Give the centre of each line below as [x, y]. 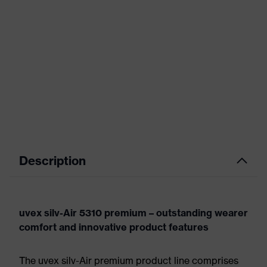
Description [52, 161]
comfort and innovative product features [114, 227]
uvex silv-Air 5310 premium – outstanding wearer [133, 213]
